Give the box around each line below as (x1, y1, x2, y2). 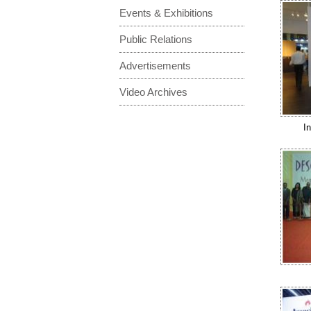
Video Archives (119, 85, 187, 98)
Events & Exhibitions (119, 6, 213, 19)
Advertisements (119, 59, 191, 72)
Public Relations (119, 33, 192, 45)
